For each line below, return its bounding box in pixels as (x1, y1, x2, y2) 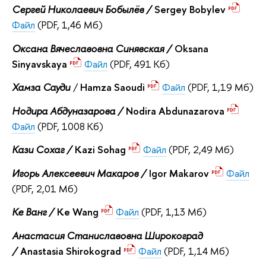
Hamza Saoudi (80, 80, 147, 94)
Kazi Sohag (75, 142, 128, 157)
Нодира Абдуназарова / (12, 103, 126, 118)
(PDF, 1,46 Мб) (37, 17, 103, 31)
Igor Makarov (149, 166, 211, 180)
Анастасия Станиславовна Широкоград (12, 229, 202, 243)
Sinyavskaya (12, 56, 69, 71)
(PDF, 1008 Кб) (37, 119, 103, 133)
